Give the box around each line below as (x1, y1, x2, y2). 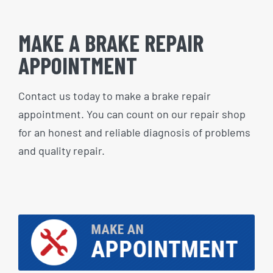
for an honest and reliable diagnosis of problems (18, 125, 250, 139)
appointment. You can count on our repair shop (18, 107, 246, 121)
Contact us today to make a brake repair (18, 88, 211, 102)
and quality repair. (18, 143, 105, 157)
